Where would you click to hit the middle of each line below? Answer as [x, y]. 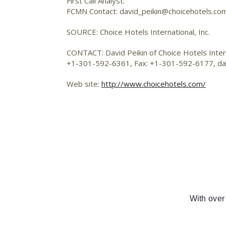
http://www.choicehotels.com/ [154, 84]
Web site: [84, 84]
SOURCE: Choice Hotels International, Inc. [138, 32]
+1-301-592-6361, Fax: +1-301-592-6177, [142, 63]
